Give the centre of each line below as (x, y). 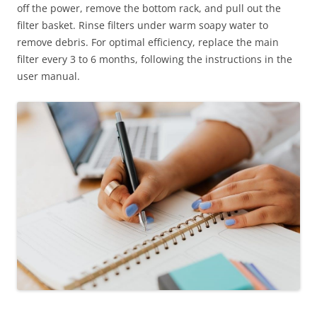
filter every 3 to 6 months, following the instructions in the (155, 59)
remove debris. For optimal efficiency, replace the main (148, 42)
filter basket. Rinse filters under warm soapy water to (143, 25)
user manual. (48, 76)
